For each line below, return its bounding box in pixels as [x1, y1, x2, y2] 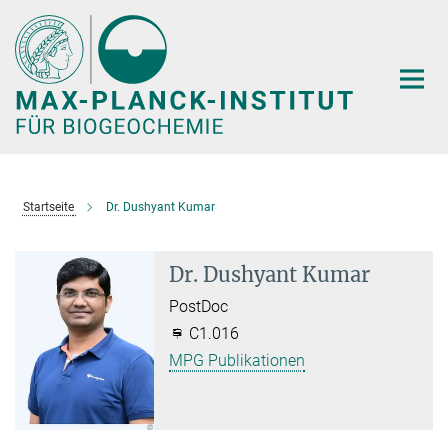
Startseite [22, 199, 74, 214]
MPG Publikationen [169, 350, 306, 370]
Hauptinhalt [5, 9, 88, 28]
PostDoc [169, 296, 229, 316]
